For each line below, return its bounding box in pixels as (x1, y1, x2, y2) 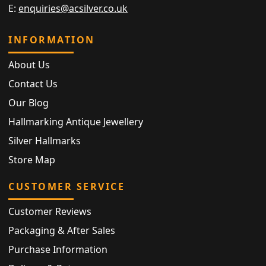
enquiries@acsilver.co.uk (18, 2, 128, 15)
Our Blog (8, 96, 49, 110)
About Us (8, 58, 50, 72)
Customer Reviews (8, 205, 92, 218)
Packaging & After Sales (8, 224, 116, 237)
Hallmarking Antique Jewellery (8, 115, 144, 129)
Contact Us (8, 77, 58, 91)
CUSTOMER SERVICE (8, 180, 125, 194)
